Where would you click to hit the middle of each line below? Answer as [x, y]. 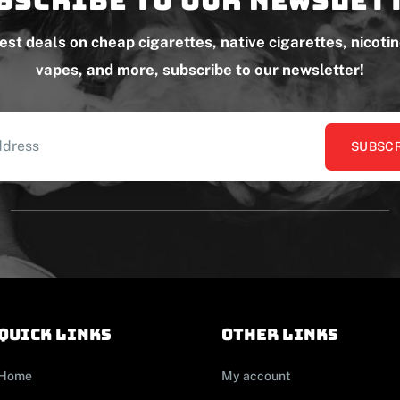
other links [280, 334]
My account [256, 375]
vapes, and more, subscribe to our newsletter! [200, 69]
